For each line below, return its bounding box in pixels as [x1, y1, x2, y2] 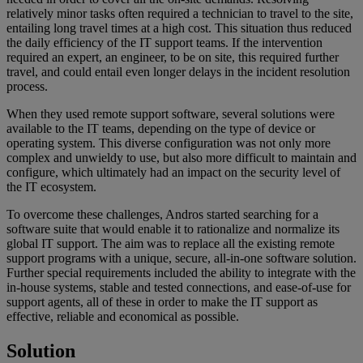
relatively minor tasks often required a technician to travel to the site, [6, 6, 353, 21]
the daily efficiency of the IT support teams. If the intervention [6, 36, 322, 50]
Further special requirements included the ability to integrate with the [6, 266, 356, 280]
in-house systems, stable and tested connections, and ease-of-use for [6, 280, 351, 295]
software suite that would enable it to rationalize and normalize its [6, 222, 340, 237]
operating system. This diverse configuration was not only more [6, 136, 331, 151]
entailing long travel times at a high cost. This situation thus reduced [6, 21, 352, 36]
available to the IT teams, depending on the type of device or [6, 122, 315, 136]
